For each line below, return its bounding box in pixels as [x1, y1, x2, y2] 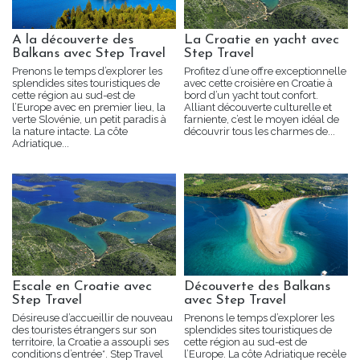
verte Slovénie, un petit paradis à [12, 113, 166, 126]
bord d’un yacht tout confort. [184, 89, 318, 102]
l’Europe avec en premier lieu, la [12, 101, 166, 114]
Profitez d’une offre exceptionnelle [184, 65, 346, 78]
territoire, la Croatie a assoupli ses [12, 335, 169, 348]
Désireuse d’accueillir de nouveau [12, 311, 173, 324]
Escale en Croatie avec [12, 279, 152, 293]
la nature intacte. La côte [12, 125, 128, 138]
